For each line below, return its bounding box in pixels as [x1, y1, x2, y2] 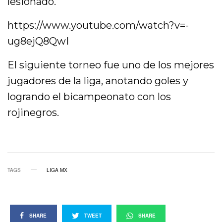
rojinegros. [7, 106, 59, 118]
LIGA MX [47, 166, 67, 173]
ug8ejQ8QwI [7, 35, 69, 47]
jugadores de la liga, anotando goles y [7, 74, 189, 87]
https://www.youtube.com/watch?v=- [7, 19, 189, 31]
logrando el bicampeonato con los [7, 90, 171, 103]
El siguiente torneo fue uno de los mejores [7, 58, 215, 71]
